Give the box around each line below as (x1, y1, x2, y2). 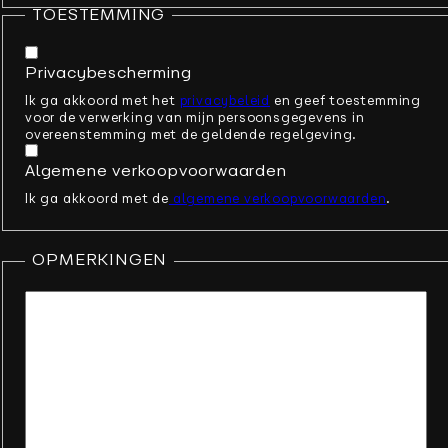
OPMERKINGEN (32, 253, 168, 270)
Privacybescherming (25, 66, 192, 83)
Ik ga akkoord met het (25, 95, 180, 109)
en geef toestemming (269, 95, 421, 109)
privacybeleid (179, 95, 270, 109)
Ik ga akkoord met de (25, 193, 169, 207)
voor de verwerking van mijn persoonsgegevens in (25, 112, 365, 126)
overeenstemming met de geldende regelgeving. (25, 129, 358, 143)
